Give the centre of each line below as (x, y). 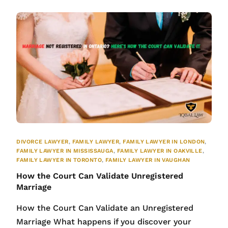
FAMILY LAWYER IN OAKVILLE (160, 151)
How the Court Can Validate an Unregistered (105, 208)
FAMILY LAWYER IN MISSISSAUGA (65, 151)
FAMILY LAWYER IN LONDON (164, 142)
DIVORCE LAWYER (42, 142)
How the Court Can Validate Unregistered (100, 176)
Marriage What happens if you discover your (104, 222)
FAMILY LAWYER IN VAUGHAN (148, 160)
